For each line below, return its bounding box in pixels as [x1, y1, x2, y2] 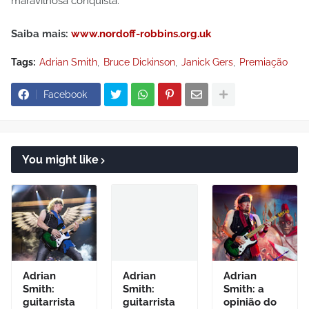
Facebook [43, 89, 87, 100]
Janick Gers [181, 57, 233, 68]
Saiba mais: [11, 28, 71, 40]
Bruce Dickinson [103, 57, 175, 68]
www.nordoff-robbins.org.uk [71, 28, 211, 40]
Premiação [239, 57, 288, 68]
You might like [22, 153, 99, 166]
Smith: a [223, 283, 264, 295]
